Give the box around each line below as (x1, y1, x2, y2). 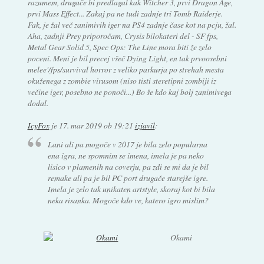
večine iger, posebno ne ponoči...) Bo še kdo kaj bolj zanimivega (27, 85, 232, 97)
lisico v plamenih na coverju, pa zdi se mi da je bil (48, 161, 209, 173)
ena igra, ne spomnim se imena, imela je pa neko (48, 150, 204, 161)
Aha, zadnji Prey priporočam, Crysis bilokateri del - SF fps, (27, 29, 218, 41)
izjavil (134, 119, 155, 131)
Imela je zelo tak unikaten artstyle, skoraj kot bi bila (48, 183, 216, 195)
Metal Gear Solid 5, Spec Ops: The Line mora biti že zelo (27, 41, 212, 52)
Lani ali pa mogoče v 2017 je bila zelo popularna (48, 138, 208, 150)
